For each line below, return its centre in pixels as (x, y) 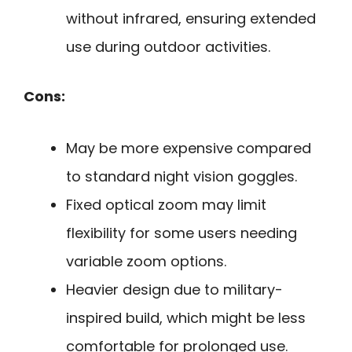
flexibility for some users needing (181, 233)
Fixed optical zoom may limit (166, 205)
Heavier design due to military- (174, 290)
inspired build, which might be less (186, 318)
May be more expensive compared (189, 148)
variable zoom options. (146, 262)
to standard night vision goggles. (181, 177)
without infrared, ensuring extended (191, 18)
